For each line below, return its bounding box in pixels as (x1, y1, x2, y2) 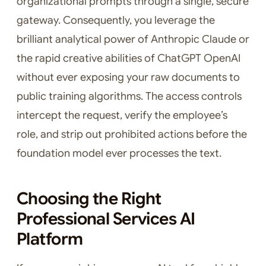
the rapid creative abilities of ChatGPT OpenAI (17, 52, 240, 65)
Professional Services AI (17, 208, 195, 230)
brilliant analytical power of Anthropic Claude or (17, 33, 249, 46)
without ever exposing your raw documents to (17, 71, 240, 84)
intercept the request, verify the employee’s (17, 109, 227, 122)
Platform (17, 229, 83, 250)
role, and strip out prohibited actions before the (17, 128, 247, 141)
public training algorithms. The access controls (17, 90, 242, 103)
